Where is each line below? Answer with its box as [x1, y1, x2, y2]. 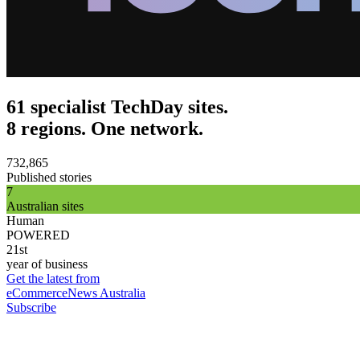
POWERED [6, 228, 70, 243]
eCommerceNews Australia [6, 286, 145, 301]
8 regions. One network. [6, 118, 203, 140]
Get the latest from [6, 272, 100, 286]
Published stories [6, 170, 92, 185]
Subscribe [6, 301, 56, 315]
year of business [6, 257, 88, 272]
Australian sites [6, 199, 84, 214]
